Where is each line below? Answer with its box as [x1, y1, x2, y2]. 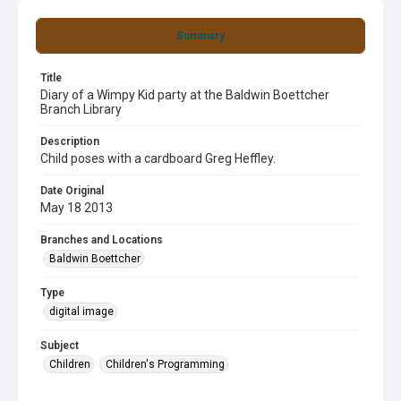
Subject [40, 339, 79, 352]
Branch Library [40, 102, 122, 116]
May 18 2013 [40, 200, 113, 215]
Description [40, 135, 99, 148]
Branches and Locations [40, 234, 163, 246]
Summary [176, 30, 225, 42]
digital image [49, 305, 114, 318]
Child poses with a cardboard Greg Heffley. [40, 151, 276, 166]
